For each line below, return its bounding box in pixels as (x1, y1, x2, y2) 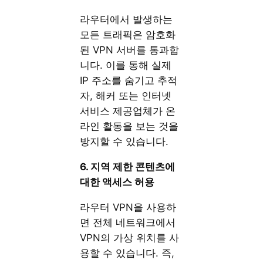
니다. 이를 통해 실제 (80, 59, 172, 72)
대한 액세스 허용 (80, 176, 155, 188)
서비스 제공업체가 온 (80, 105, 176, 117)
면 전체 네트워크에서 (80, 216, 176, 228)
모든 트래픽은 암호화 (80, 29, 176, 41)
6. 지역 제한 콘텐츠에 (80, 161, 176, 173)
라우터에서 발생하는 (80, 14, 173, 26)
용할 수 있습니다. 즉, (80, 247, 175, 259)
